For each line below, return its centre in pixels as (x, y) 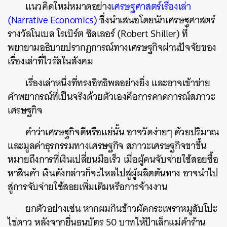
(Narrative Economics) (52, 20)
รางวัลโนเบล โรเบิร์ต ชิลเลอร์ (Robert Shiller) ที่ (98, 34)
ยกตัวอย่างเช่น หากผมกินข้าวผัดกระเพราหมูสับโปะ (121, 209)
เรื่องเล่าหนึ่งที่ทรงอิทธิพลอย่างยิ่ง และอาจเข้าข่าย (118, 83)
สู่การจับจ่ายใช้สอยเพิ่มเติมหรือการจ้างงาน (89, 187)
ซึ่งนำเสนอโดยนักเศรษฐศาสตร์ (156, 20)
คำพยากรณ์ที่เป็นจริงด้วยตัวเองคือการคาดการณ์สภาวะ (111, 97)
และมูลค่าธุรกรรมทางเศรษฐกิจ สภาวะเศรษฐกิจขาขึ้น (107, 146)
